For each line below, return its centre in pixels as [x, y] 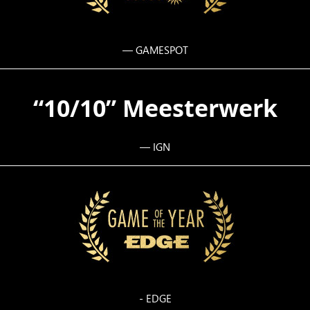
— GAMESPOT [155, 50]
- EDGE [155, 299]
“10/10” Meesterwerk [155, 108]
